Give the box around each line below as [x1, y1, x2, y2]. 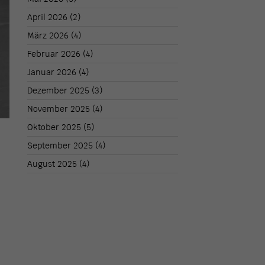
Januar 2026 [27, 66, 77, 77]
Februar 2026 [27, 48, 81, 59]
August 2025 [27, 158, 77, 169]
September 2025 [27, 140, 93, 151]
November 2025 [27, 103, 91, 114]
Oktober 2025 [27, 121, 82, 132]
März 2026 [27, 30, 69, 41]
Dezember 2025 [27, 85, 90, 96]
